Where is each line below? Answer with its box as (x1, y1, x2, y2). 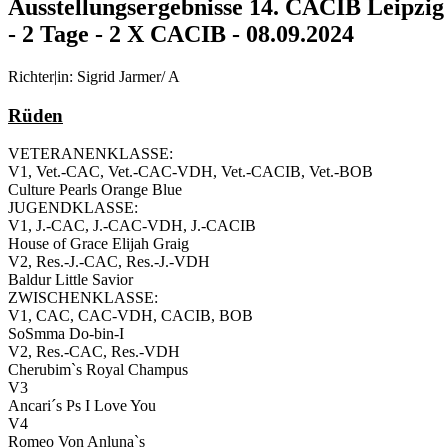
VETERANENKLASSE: (8, 145, 173, 163)
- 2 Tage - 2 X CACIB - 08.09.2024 (8, 20, 354, 47)
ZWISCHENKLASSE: (8, 289, 158, 307)
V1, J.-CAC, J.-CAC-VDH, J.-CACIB (8, 217, 256, 235)
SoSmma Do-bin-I (8, 325, 124, 343)
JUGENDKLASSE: (8, 199, 138, 217)
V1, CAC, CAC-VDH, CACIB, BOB (8, 307, 253, 325)
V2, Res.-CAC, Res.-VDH (8, 343, 180, 361)
